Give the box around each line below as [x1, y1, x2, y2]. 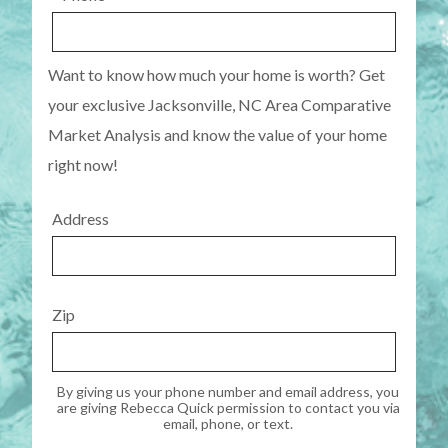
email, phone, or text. [163, 415, 293, 433]
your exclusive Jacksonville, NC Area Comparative [48, 95, 391, 115]
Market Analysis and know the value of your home [48, 125, 387, 145]
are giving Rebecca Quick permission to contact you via [56, 399, 400, 417]
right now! [48, 155, 118, 175]
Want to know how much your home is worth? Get [48, 65, 385, 85]
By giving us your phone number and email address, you [57, 383, 399, 401]
